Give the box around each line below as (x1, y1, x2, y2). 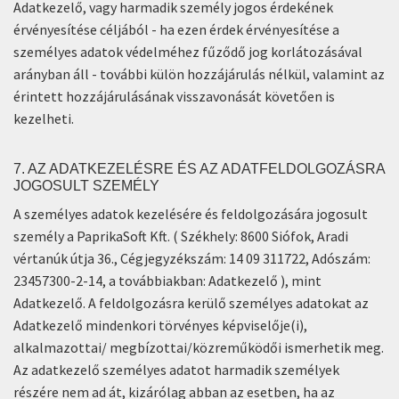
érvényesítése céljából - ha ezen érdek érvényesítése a (13, 20, 339, 38)
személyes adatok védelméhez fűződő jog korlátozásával (13, 43, 362, 61)
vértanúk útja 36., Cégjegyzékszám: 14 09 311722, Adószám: (13, 249, 370, 267)
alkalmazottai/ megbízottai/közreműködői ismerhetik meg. (13, 338, 384, 356)
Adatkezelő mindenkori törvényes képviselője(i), (13, 316, 307, 334)
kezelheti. (13, 110, 74, 127)
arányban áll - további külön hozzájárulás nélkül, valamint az (13, 65, 385, 83)
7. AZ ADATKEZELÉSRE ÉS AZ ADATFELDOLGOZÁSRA (13, 161, 385, 176)
